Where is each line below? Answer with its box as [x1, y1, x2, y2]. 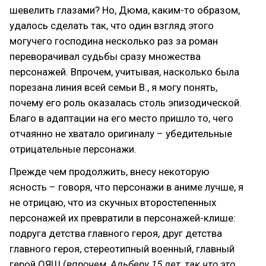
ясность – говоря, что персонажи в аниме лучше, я [9, 180, 243, 193]
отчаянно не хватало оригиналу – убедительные [9, 127, 232, 140]
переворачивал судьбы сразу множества [9, 50, 201, 62]
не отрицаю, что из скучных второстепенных [9, 196, 216, 208]
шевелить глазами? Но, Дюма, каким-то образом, [9, 4, 240, 16]
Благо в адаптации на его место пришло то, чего [9, 112, 233, 124]
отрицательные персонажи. [9, 142, 137, 155]
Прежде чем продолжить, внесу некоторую [9, 165, 210, 178]
